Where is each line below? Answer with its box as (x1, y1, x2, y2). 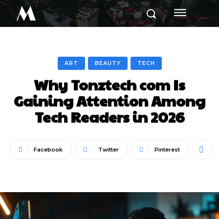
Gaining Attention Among (14, 90, 205, 110)
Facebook (34, 146, 63, 153)
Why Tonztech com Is (34, 74, 185, 94)
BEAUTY (94, 60, 121, 66)
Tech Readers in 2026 (35, 107, 184, 127)
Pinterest (154, 146, 180, 153)
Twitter (98, 146, 119, 153)
